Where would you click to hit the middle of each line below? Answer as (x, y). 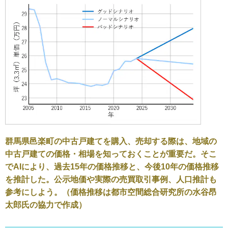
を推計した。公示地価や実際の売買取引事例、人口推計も (111, 180)
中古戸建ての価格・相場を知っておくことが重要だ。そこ (111, 154)
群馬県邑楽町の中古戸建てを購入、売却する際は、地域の (111, 141)
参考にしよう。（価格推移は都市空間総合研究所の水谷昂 (111, 192)
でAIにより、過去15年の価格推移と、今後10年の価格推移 (112, 167)
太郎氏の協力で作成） (46, 205)
